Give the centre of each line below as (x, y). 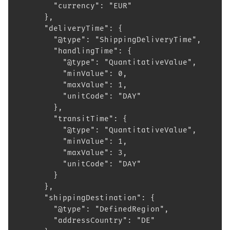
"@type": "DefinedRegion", (93, 209)
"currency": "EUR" (74, 6)
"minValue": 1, (72, 141)
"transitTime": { (72, 119)
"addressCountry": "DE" (86, 221)
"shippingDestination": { (86, 198)
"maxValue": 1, (72, 85)
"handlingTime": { (74, 51)
